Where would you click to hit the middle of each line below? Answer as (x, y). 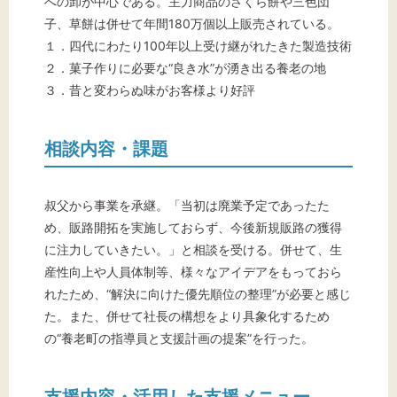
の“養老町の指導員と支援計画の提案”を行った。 (179, 339)
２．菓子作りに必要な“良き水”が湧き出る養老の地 (185, 68)
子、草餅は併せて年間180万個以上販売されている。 (192, 24)
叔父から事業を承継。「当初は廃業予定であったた (187, 206)
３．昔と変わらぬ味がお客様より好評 (150, 90)
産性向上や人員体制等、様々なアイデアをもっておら (193, 272)
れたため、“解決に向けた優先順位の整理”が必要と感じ (198, 294)
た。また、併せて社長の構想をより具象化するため (187, 316)
